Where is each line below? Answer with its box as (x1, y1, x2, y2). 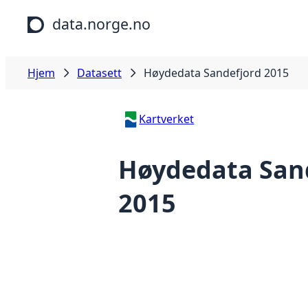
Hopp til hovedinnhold (5, 5, 122, 21)
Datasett (77, 65, 122, 80)
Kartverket (139, 111, 195, 126)
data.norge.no (52, 14, 151, 34)
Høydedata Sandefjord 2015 (144, 65, 289, 80)
